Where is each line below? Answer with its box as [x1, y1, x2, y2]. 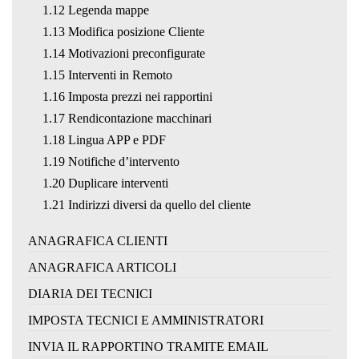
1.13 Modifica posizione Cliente [42, 24, 204, 38]
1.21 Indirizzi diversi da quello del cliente [42, 197, 251, 212]
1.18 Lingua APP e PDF [42, 132, 166, 147]
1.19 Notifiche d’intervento [42, 154, 179, 168]
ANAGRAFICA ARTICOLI [28, 260, 176, 274]
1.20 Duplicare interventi [42, 175, 168, 190]
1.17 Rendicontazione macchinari [42, 111, 212, 125]
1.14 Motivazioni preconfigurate [42, 46, 205, 60]
